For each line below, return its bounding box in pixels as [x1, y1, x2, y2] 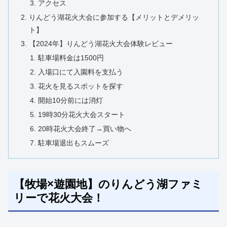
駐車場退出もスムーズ [37, 138, 109, 147]
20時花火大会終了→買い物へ [37, 124, 131, 133]
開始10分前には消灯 [37, 96, 103, 104]
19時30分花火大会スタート [37, 110, 125, 119]
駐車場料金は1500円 [37, 54, 104, 62]
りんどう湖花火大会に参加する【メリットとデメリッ [29, 13, 200, 21]
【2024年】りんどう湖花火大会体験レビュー [29, 40, 173, 48]
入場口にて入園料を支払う [37, 68, 123, 77]
